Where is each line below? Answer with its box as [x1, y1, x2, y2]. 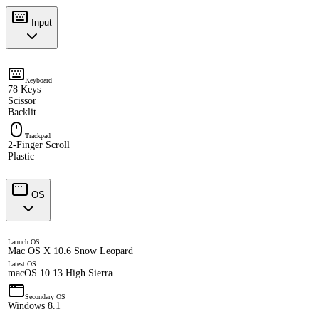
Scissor [8, 95, 36, 107]
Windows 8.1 [8, 300, 61, 312]
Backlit [8, 107, 36, 118]
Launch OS [8, 238, 40, 246]
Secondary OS [25, 293, 66, 301]
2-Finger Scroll [8, 140, 70, 151]
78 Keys [8, 84, 41, 95]
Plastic [8, 151, 34, 162]
